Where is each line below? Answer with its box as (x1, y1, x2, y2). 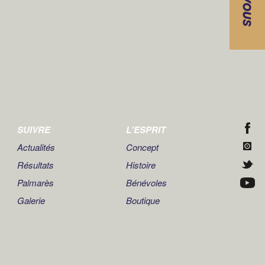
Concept (126, 141, 159, 154)
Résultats (17, 159, 54, 172)
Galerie (17, 194, 45, 207)
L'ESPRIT (126, 123, 166, 137)
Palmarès (17, 176, 54, 189)
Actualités (17, 141, 55, 154)
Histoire (126, 159, 156, 172)
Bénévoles (126, 176, 167, 189)
